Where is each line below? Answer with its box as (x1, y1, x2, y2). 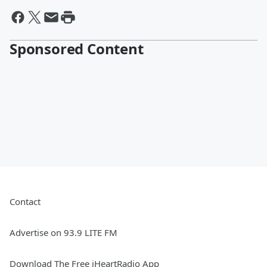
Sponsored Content (10, 39, 144, 58)
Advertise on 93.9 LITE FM (10, 226, 117, 238)
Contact (10, 195, 41, 207)
